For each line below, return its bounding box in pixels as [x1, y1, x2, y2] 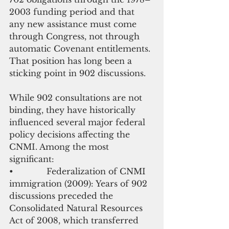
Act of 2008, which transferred [9, 215, 141, 225]
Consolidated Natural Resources [9, 202, 145, 213]
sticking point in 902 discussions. [9, 67, 146, 78]
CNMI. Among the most [9, 141, 111, 152]
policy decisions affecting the [9, 129, 132, 140]
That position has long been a [9, 55, 134, 66]
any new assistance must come [9, 18, 139, 29]
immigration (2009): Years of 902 [9, 178, 150, 189]
